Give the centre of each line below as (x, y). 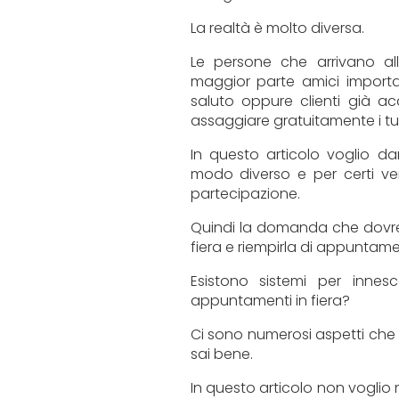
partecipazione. (245, 194)
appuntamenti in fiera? (270, 301)
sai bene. (221, 354)
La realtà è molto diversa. (277, 28)
